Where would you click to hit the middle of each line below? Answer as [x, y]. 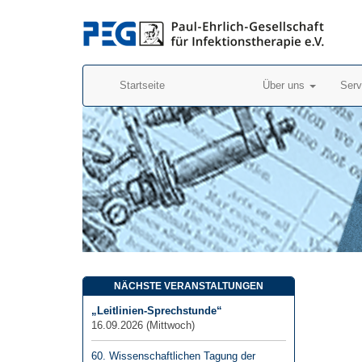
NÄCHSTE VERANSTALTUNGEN [188, 286]
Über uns [285, 85]
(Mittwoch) [170, 325]
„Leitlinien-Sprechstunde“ [157, 311]
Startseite [142, 85]
